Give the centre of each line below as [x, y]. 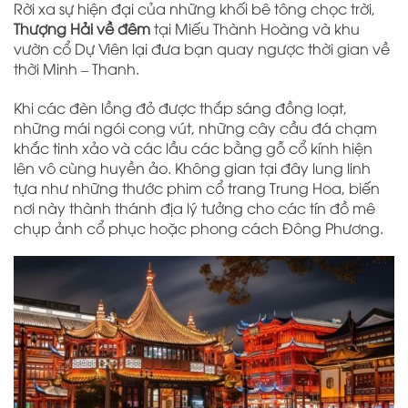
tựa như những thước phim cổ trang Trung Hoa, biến [197, 187]
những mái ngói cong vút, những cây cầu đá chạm [195, 127]
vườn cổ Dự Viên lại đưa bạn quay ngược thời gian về [202, 48]
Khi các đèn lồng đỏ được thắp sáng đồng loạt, [180, 107]
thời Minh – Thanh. [76, 68]
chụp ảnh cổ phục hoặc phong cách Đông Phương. [199, 227]
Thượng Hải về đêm [82, 28]
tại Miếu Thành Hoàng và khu [255, 28]
